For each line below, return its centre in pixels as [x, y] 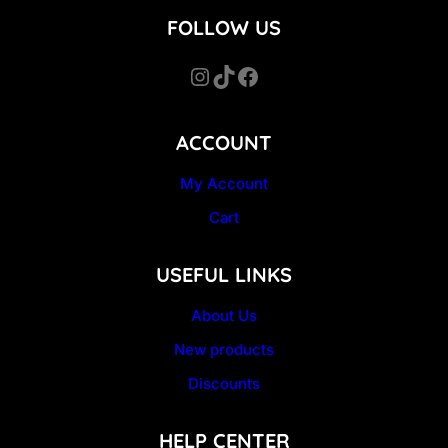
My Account [224, 184]
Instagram [198, 75]
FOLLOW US [224, 28]
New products [224, 350]
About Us [224, 316]
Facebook [241, 75]
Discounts [224, 384]
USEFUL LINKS [224, 274]
